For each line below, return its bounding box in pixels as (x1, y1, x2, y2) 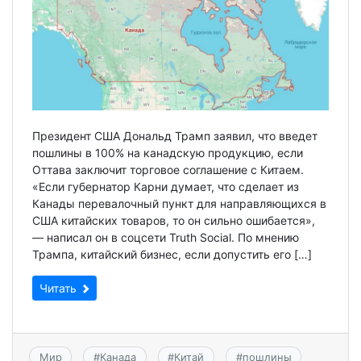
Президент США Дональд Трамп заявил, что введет (32, 129, 317, 143)
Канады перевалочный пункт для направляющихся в (32, 197, 326, 211)
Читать (39, 281, 80, 296)
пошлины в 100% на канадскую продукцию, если (32, 146, 303, 160)
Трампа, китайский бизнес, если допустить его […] (32, 247, 312, 262)
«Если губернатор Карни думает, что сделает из (32, 180, 299, 194)
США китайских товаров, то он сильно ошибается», (32, 214, 315, 228)
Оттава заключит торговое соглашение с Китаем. (32, 163, 304, 177)
